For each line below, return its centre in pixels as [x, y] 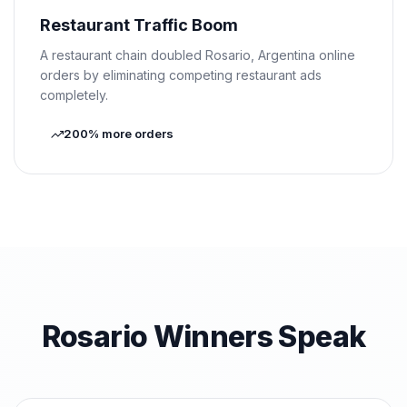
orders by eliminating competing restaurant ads [181, 75]
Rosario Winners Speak [203, 337]
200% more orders [119, 134]
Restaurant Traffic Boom [139, 25]
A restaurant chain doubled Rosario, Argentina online [198, 55]
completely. [74, 95]
